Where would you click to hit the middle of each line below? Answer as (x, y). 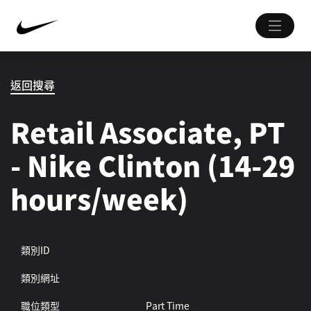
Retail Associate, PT (148, 132)
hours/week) (99, 199)
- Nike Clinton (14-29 (153, 165)
